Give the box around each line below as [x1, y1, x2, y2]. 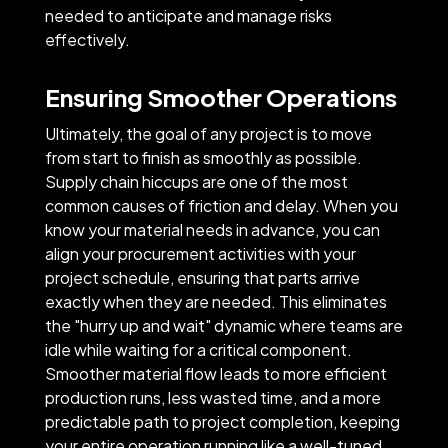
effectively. [44, 28, 130, 50]
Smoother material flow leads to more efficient [44, 362, 387, 384]
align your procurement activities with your [44, 242, 356, 264]
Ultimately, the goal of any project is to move [44, 122, 372, 144]
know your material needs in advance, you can [44, 218, 380, 240]
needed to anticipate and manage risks [44, 4, 332, 26]
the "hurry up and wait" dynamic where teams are [44, 314, 403, 336]
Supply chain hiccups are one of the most [44, 170, 348, 192]
